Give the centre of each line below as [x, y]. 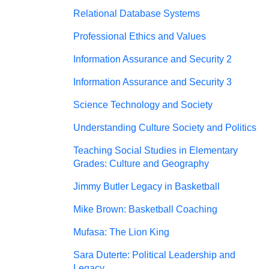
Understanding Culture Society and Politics [165, 128]
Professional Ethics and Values [140, 36]
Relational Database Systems [137, 14]
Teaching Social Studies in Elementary [156, 150]
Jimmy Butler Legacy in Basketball [147, 186]
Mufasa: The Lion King [121, 232]
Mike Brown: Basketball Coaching [145, 209]
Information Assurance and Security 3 [153, 82]
